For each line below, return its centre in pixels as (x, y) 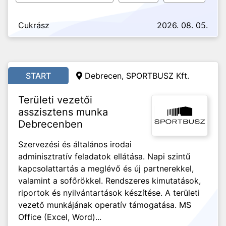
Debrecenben (50, 124)
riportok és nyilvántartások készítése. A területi (109, 193)
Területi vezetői (55, 100)
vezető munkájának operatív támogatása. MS (105, 205)
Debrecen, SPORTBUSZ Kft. (137, 76)
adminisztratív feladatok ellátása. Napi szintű (104, 156)
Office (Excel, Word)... (60, 217)
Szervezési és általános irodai (75, 144)
